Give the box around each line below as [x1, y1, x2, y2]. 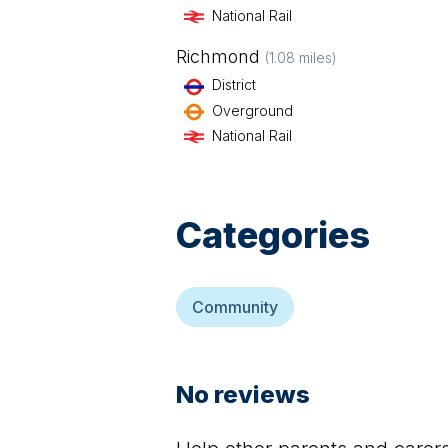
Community [192, 296, 278, 317]
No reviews [176, 379, 310, 409]
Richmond [176, 46, 260, 68]
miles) [295, 49, 337, 67]
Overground [212, 101, 293, 119]
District [212, 76, 256, 94]
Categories [176, 212, 370, 257]
